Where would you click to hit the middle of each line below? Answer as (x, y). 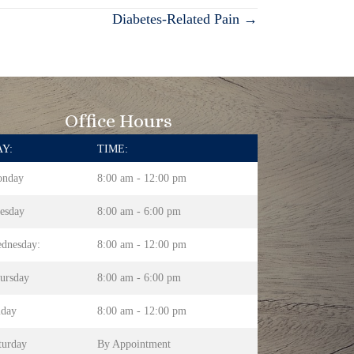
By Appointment (134, 344)
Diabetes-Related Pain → (185, 19)
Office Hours (118, 121)
